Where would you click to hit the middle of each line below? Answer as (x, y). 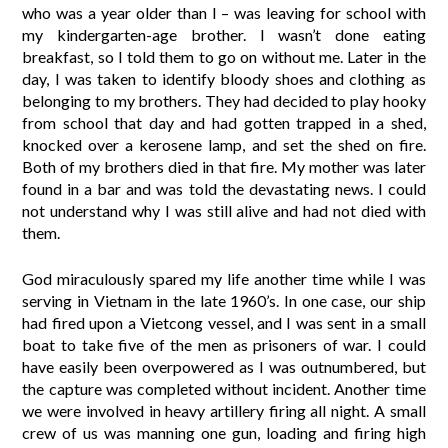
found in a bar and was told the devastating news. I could (224, 188)
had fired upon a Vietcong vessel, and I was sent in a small (224, 322)
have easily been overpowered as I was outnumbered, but (224, 366)
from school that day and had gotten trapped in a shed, (224, 122)
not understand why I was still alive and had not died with (224, 210)
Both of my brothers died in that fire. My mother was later (224, 166)
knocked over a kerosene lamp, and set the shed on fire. (224, 144)
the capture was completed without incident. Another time (224, 388)
